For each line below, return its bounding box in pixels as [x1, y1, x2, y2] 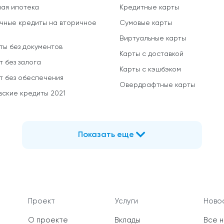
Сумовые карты [119, 19, 172, 27]
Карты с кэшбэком [119, 66, 181, 73]
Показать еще [78, 131, 134, 139]
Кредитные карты [119, 4, 179, 11]
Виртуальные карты [119, 35, 186, 42]
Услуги [114, 197, 138, 205]
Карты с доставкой [119, 50, 183, 58]
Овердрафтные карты [119, 81, 195, 89]
